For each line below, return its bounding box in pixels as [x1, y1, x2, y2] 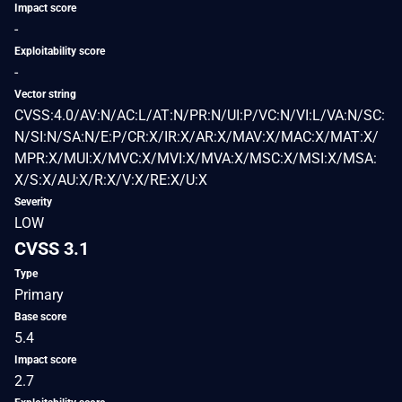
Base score [14, 310, 66, 323]
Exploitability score [14, 44, 105, 57]
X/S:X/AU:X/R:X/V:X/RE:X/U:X [14, 170, 207, 188]
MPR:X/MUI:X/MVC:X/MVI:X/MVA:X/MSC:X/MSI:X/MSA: [14, 149, 377, 167]
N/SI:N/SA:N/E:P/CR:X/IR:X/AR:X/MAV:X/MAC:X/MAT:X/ [14, 127, 379, 145]
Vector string [14, 87, 76, 100]
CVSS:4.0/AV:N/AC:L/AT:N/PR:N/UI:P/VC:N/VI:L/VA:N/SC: [14, 106, 385, 124]
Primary [14, 285, 64, 303]
